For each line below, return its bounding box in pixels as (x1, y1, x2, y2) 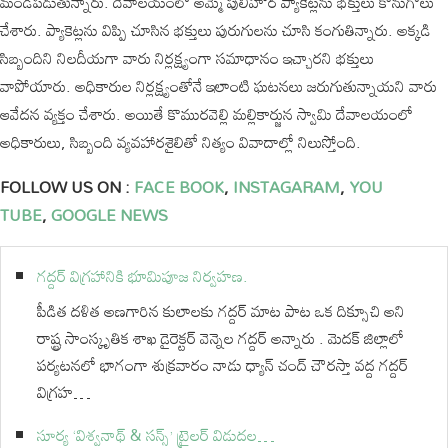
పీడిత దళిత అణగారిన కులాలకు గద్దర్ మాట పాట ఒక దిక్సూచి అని (37, 295, 405, 327)
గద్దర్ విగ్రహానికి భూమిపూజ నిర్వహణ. (37, 260, 248, 292)
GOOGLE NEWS (47, 199, 168, 231)
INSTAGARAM (233, 171, 340, 203)
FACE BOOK (130, 171, 224, 203)
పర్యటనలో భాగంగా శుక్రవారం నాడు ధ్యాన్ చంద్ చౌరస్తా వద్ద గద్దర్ (37, 349, 408, 381)
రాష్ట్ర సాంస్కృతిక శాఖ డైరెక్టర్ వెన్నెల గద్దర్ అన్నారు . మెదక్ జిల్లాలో (37, 322, 404, 354)
